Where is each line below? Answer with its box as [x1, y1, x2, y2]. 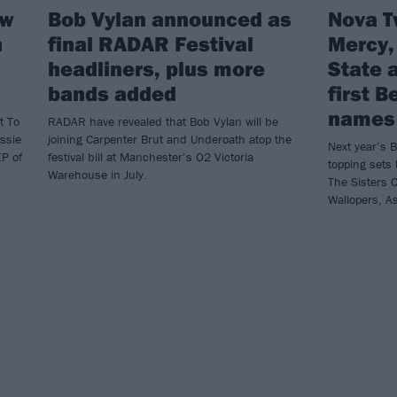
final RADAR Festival [48, 29, 253, 57]
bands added [48, 79, 176, 106]
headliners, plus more [48, 54, 265, 82]
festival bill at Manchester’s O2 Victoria [48, 148, 253, 165]
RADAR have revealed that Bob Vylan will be [48, 113, 278, 129]
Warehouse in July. [48, 166, 147, 183]
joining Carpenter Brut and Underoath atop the [48, 130, 292, 147]
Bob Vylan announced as [48, 4, 292, 32]
